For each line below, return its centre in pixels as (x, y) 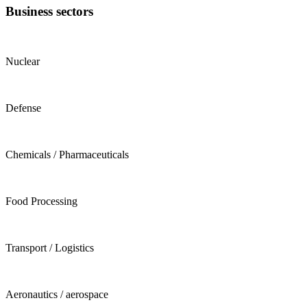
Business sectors (49, 11)
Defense (23, 108)
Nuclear (23, 61)
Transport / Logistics (50, 247)
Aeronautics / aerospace (57, 294)
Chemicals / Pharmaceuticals (67, 154)
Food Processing (41, 201)
